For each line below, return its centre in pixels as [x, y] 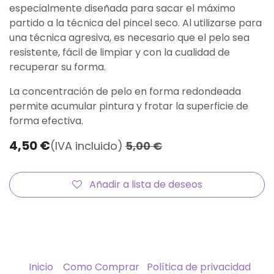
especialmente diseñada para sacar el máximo [122, 8]
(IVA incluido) [87, 146]
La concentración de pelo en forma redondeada [125, 91]
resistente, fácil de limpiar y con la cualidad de [120, 52]
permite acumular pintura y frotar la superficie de [129, 106]
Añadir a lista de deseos [146, 184]
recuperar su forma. [57, 67]
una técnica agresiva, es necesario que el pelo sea [129, 38]
